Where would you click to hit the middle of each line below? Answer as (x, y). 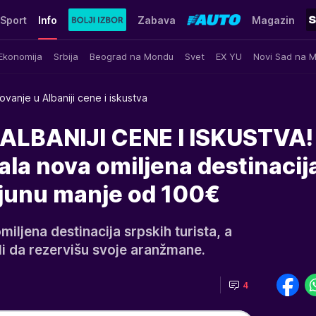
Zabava (156, 20)
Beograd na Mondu (132, 56)
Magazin (273, 20)
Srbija (66, 56)
